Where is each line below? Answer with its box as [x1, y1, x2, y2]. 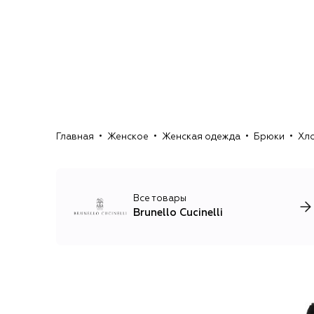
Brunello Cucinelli [133, 207, 223, 219]
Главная [56, 132, 94, 142]
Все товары [133, 194, 186, 204]
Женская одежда [162, 132, 240, 142]
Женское [107, 132, 149, 142]
